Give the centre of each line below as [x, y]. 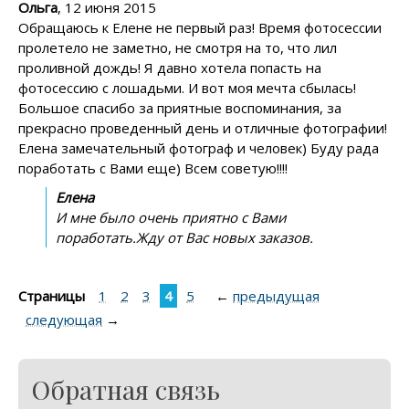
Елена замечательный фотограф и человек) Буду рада [199, 147]
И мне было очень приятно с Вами [171, 217]
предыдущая [276, 295]
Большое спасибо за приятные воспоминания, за [180, 107]
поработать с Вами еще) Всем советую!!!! [153, 168]
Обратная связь [126, 389]
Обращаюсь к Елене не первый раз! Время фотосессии [200, 27]
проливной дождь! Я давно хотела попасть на [170, 67]
